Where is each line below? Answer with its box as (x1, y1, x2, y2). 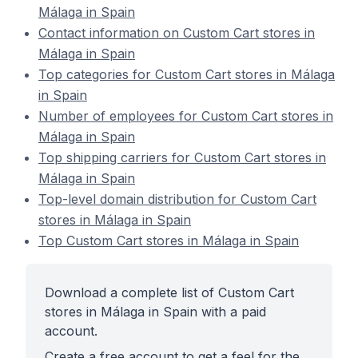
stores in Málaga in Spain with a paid (45, 304, 266, 320)
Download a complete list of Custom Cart (45, 284, 294, 300)
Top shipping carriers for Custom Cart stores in (38, 149, 326, 165)
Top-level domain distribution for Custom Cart (38, 191, 316, 207)
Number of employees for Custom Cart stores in (38, 108, 333, 124)
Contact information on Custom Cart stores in (38, 25, 315, 41)
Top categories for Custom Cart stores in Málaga (38, 66, 335, 82)
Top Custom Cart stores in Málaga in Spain (38, 233, 299, 249)
